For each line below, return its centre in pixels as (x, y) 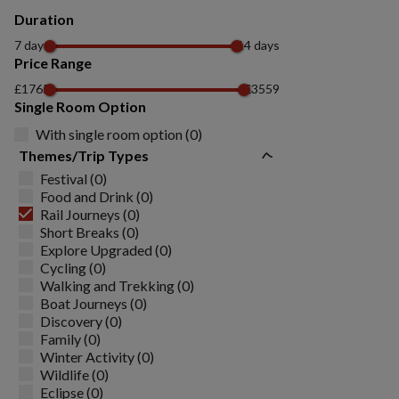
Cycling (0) (73, 267)
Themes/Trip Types (84, 155)
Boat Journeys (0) (94, 303)
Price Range (53, 63)
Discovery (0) (81, 321)
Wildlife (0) (74, 374)
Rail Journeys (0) (90, 214)
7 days (32, 45)
